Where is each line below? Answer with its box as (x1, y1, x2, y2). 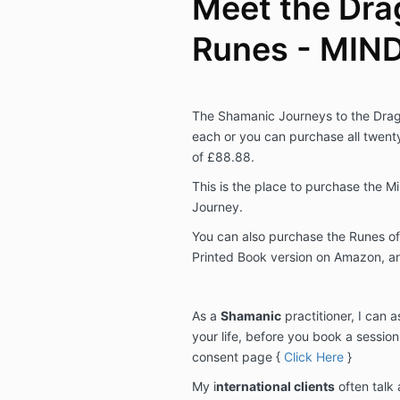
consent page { (191, 348, 284, 364)
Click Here (283, 348, 344, 364)
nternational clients (215, 378, 335, 394)
